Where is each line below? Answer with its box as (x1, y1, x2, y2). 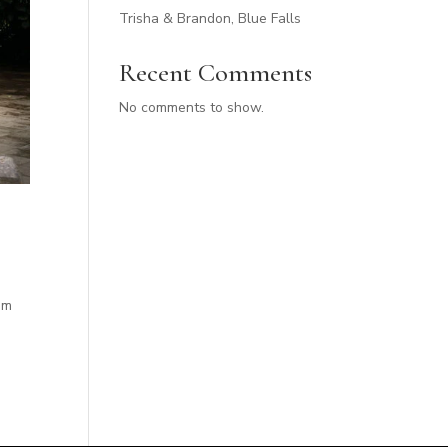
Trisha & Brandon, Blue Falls (119, 9, 302, 28)
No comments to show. (119, 98, 265, 117)
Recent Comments (119, 57, 313, 88)
